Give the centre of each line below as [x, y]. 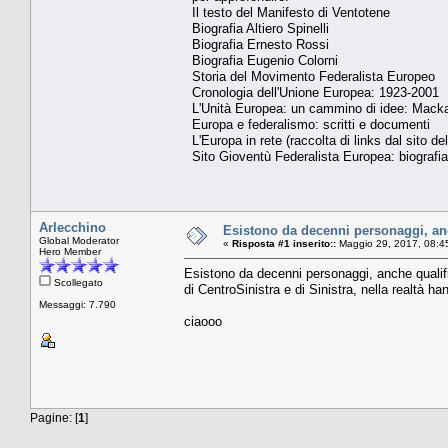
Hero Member [70, 251]
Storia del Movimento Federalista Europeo [309, 76]
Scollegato [77, 282]
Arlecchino [72, 227]
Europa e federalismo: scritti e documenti [307, 124]
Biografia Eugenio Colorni [261, 60]
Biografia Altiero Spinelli [256, 28]
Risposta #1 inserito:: [284, 243]
